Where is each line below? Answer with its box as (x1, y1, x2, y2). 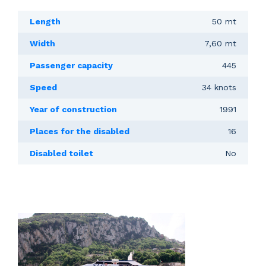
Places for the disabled (30, 126, 129, 136)
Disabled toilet (30, 148, 93, 158)
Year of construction (30, 104, 117, 114)
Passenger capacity (30, 60, 113, 70)
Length (30, 16, 61, 26)
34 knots (202, 82, 236, 92)
